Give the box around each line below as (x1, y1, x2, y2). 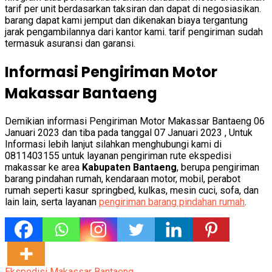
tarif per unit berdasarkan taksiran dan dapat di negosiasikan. (5, 2, 261, 15)
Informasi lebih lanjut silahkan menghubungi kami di (5, 138, 222, 151)
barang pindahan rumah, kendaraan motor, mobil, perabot (5, 173, 240, 185)
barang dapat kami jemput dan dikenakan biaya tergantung (5, 14, 248, 26)
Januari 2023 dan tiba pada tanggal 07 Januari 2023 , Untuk (5, 127, 253, 139)
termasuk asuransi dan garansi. (5, 37, 135, 49)
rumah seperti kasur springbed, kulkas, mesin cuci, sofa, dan (5, 185, 259, 197)
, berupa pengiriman (177, 161, 259, 174)
